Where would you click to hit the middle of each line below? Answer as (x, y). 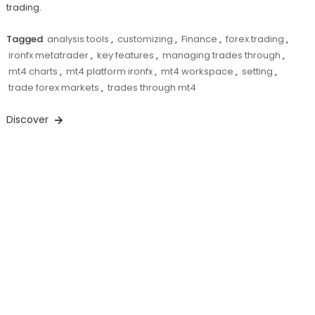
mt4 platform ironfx (109, 72)
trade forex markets (53, 88)
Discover (28, 120)
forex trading (255, 39)
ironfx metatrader (48, 56)
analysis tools (78, 39)
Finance (199, 39)
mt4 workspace (197, 72)
